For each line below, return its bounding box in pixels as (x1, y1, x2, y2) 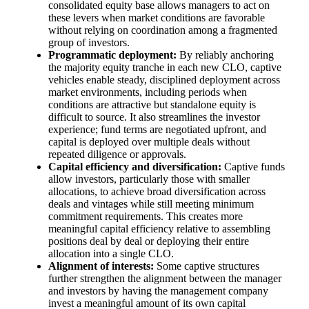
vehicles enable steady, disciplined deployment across (48, 73, 281, 86)
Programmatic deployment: (48, 48, 177, 61)
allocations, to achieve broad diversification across (48, 185, 266, 197)
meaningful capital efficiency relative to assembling (48, 222, 271, 235)
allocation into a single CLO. (48, 247, 175, 259)
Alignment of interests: (48, 259, 154, 272)
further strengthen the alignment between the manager (48, 272, 282, 284)
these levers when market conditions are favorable (48, 11, 266, 23)
